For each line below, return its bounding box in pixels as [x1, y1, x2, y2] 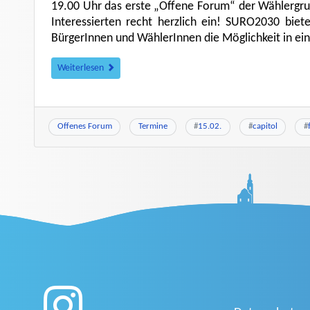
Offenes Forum [57, 122, 112, 131]
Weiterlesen [57, 63, 106, 74]
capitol [252, 122, 277, 131]
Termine [138, 122, 167, 131]
